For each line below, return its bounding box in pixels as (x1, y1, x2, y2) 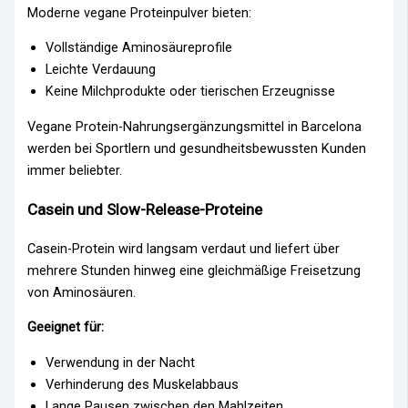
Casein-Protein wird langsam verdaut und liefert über (27, 240, 341, 257)
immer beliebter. (27, 161, 123, 178)
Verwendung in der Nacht (46, 353, 196, 371)
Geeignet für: (27, 319, 105, 336)
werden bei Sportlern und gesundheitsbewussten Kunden (27, 139, 367, 157)
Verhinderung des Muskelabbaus (46, 375, 240, 393)
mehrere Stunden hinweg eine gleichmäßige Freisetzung (27, 261, 362, 279)
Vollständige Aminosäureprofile (46, 39, 233, 56)
